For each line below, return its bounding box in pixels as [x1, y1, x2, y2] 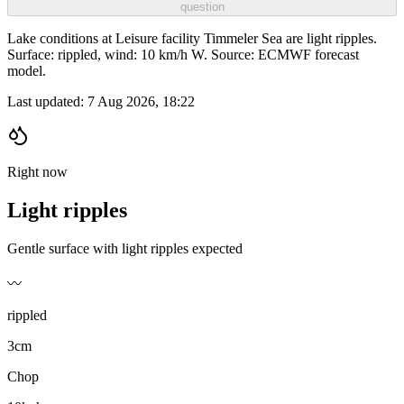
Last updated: [7, 94, 87, 110]
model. [7, 63, 46, 79]
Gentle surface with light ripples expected [7, 241, 243, 257]
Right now [7, 164, 68, 180]
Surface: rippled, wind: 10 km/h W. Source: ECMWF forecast [7, 47, 359, 63]
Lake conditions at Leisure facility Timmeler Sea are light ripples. [7, 31, 377, 47]
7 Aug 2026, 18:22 [87, 94, 195, 110]
